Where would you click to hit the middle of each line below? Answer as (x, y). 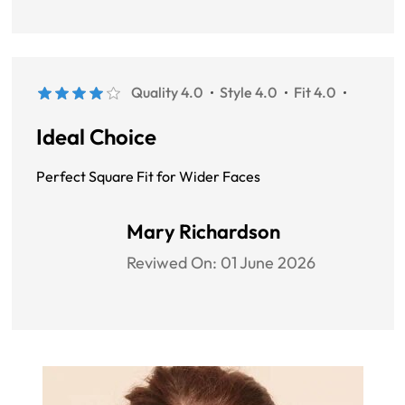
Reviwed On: (174, 263)
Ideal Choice (96, 137)
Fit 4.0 (315, 93)
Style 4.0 (248, 93)
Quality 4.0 (167, 93)
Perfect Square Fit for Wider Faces (148, 177)
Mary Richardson (203, 232)
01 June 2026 (268, 263)
